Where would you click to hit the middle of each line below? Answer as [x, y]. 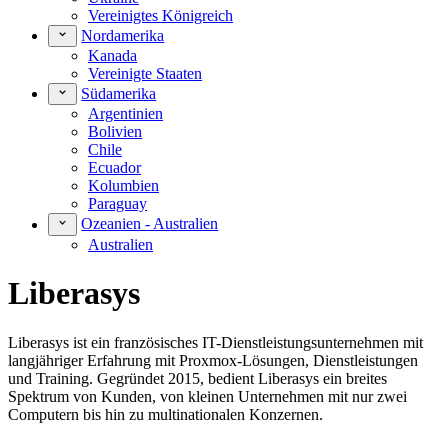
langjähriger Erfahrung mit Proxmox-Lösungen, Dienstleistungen [213, 360]
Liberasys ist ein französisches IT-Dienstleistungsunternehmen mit [215, 342]
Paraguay [117, 204]
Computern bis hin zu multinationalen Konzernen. [165, 414]
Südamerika [119, 94]
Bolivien [115, 132]
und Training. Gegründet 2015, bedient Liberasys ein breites [197, 378]
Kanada [112, 56]
